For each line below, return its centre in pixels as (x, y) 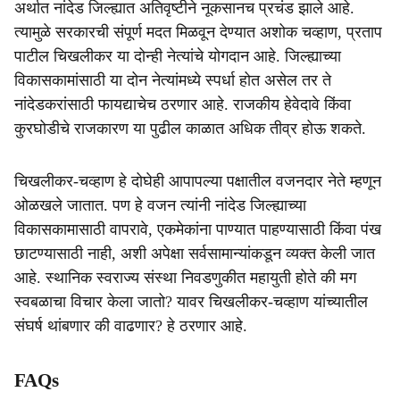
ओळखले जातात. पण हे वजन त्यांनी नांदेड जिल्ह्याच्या (160, 205)
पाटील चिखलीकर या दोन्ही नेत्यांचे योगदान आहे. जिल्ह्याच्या (178, 56)
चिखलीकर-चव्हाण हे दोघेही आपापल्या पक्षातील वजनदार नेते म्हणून (198, 181)
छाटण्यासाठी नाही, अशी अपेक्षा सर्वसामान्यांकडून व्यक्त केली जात (195, 254)
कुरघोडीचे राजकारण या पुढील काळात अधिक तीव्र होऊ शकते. (190, 129)
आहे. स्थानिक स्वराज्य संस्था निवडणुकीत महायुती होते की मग (185, 278)
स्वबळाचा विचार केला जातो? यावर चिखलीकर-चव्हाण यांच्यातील (191, 302)
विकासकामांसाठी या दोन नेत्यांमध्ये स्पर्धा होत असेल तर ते (173, 80)
